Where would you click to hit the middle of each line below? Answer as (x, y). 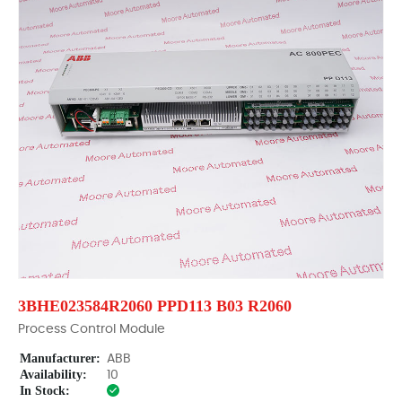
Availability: (53, 375)
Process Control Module (92, 329)
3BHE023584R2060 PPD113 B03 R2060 (155, 306)
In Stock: (45, 391)
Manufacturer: (60, 358)
